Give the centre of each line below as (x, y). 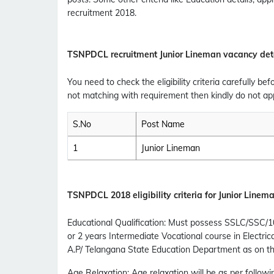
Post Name (163, 124)
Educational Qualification (116, 223)
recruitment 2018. (102, 13)
